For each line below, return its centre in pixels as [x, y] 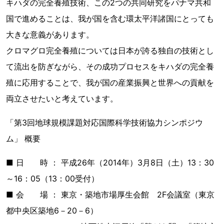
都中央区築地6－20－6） [52, 210]
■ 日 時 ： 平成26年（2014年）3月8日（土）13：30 [110, 162]
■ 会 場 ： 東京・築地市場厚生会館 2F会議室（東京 [110, 194]
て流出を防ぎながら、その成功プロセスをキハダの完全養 [110, 66]
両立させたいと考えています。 [62, 98]
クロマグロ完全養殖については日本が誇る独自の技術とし [110, 50]
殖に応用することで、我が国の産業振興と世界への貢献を [110, 82]
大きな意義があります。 [50, 34]
